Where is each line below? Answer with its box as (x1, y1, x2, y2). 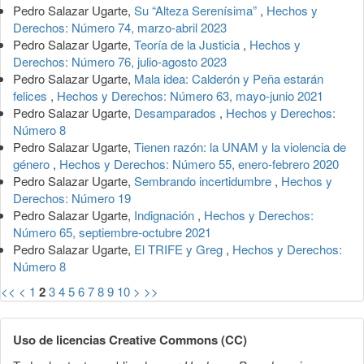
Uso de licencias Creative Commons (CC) (13, 330, 247, 349)
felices (13, 86, 50, 104)
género (13, 154, 53, 172)
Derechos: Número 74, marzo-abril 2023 (13, 18, 227, 36)
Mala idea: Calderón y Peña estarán (134, 69, 323, 87)
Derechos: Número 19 (13, 188, 131, 206)
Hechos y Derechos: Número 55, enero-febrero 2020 (59, 154, 339, 172)
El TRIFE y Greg (134, 240, 226, 258)
